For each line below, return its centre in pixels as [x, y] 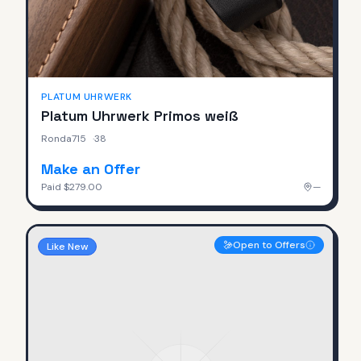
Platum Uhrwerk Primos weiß [139, 115]
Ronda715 [63, 138]
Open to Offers [269, 245]
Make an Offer [90, 168]
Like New [67, 246]
